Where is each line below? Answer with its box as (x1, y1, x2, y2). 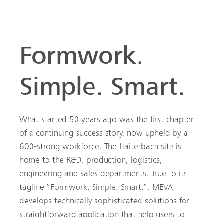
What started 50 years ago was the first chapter (19, 115, 194, 124)
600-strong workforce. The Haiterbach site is (19, 142, 181, 152)
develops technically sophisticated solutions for (19, 197, 189, 206)
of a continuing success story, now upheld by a (19, 129, 188, 138)
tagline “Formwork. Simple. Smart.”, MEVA (19, 183, 173, 192)
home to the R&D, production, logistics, (19, 156, 162, 165)
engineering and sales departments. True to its (19, 170, 187, 179)
